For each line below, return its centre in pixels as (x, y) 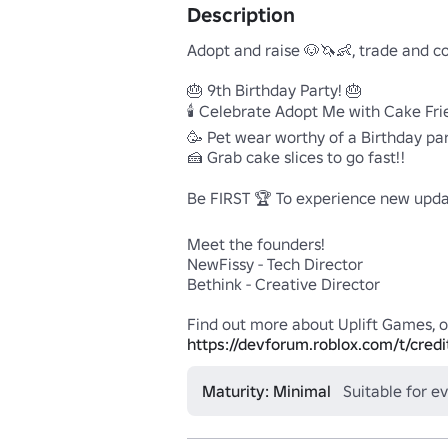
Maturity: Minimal (266, 390)
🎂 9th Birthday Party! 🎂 (274, 89)
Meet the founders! (256, 243)
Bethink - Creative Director (283, 283)
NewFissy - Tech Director (275, 263)
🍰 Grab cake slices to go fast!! (296, 156)
